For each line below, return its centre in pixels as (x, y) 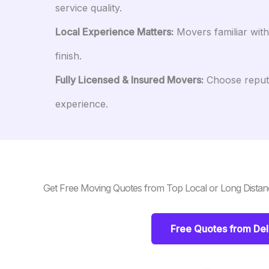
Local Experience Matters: (114, 32)
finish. (68, 56)
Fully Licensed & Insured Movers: (129, 80)
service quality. (89, 8)
